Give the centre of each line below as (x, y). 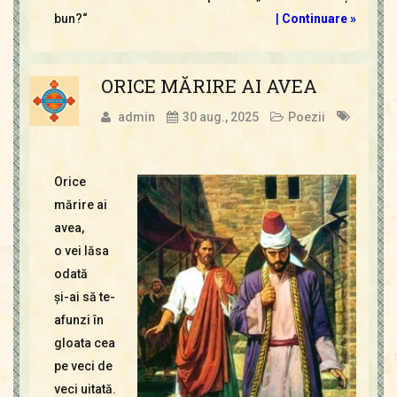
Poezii (306, 117)
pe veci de (83, 366)
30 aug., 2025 (220, 117)
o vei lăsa (81, 251)
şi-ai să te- (84, 297)
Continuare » (319, 19)
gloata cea (84, 343)
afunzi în (78, 320)
